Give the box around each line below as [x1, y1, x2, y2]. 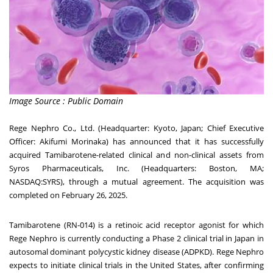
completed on [9, 190, 62, 201]
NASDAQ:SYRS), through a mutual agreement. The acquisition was [9, 176, 264, 188]
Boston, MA [209, 163, 263, 174]
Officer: [9, 136, 40, 147]
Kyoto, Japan [153, 122, 201, 134]
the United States [135, 260, 200, 271]
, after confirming [199, 260, 264, 271]
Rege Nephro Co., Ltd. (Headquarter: [9, 122, 154, 134]
